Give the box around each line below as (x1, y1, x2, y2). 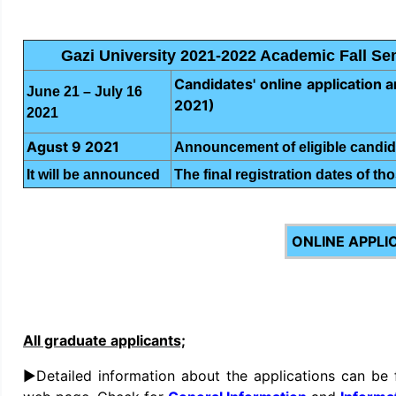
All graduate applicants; (23, 331, 186, 349)
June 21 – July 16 (27, 84, 143, 99)
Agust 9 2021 (27, 138, 120, 156)
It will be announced (27, 167, 161, 182)
